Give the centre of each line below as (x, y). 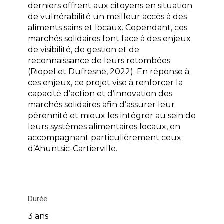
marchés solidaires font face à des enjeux (109, 39)
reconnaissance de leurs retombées (99, 61)
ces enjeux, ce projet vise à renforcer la (105, 83)
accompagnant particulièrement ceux (105, 138)
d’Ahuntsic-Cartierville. (73, 149)
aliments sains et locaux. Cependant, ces (108, 28)
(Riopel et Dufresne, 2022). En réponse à (109, 72)
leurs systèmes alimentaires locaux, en (104, 127)
